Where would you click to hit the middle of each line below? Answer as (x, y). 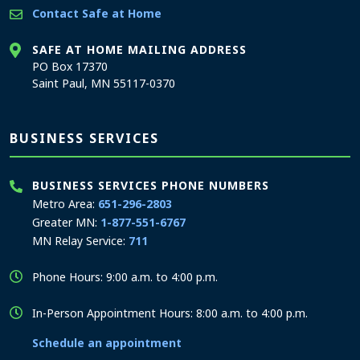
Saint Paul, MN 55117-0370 (104, 83)
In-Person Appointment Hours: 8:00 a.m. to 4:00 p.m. (170, 313)
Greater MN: (66, 222)
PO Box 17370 (70, 66)
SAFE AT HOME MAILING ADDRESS (139, 49)
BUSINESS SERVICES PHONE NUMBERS (151, 185)
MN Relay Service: (80, 241)
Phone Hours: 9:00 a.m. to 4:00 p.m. (125, 277)
